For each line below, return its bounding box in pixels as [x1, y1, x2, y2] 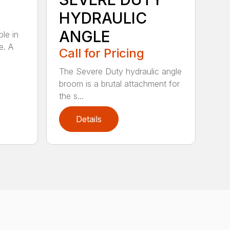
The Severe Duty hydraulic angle [59, 66, 182, 77]
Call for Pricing [59, 46, 145, 61]
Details [76, 114, 102, 125]
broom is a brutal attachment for [59, 79, 180, 89]
